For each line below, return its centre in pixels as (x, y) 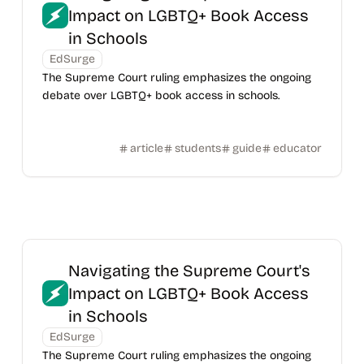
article (147, 148)
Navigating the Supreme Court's (189, 271)
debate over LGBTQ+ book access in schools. (160, 95)
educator (298, 148)
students (198, 148)
